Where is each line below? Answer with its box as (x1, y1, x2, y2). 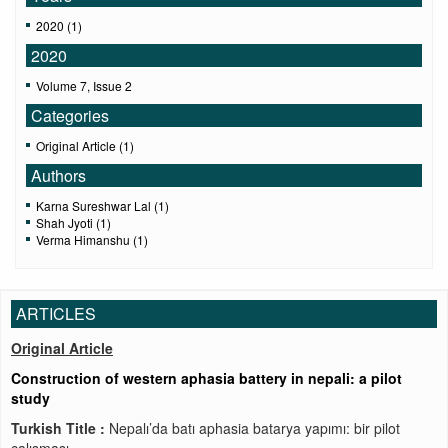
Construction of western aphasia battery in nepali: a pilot (11, 368, 402, 388)
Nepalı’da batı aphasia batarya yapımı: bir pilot (109, 418, 400, 438)
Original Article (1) (36, 137, 134, 154)
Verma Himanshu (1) (36, 231, 148, 248)
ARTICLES (16, 302, 96, 325)
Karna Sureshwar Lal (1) (36, 197, 169, 214)
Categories (31, 104, 109, 127)
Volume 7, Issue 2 (36, 77, 132, 94)
